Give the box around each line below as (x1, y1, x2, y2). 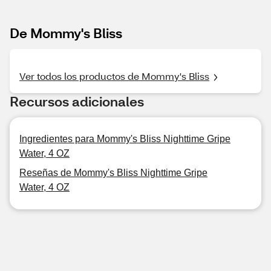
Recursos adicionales (10, 93, 144, 110)
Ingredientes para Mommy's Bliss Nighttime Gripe (19, 134, 230, 144)
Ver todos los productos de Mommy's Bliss (19, 70, 209, 82)
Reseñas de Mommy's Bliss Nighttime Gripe (19, 168, 207, 178)
